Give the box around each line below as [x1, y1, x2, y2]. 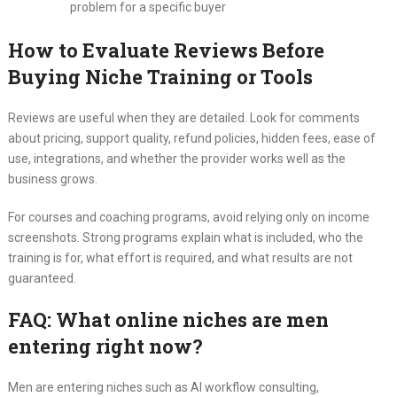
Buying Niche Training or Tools [7, 64, 313, 90]
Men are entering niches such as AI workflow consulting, [7, 380, 319, 395]
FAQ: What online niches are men [7, 307, 329, 333]
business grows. [7, 172, 97, 187]
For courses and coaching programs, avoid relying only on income [7, 210, 370, 225]
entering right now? [7, 333, 203, 360]
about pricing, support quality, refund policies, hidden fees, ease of [7, 131, 376, 146]
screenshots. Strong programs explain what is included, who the [7, 230, 363, 245]
